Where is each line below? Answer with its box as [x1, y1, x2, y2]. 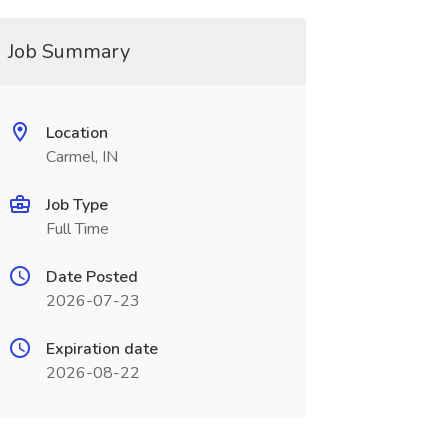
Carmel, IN [45, 146, 118, 168]
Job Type [45, 194, 108, 216]
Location [45, 122, 108, 144]
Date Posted [45, 266, 138, 288]
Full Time [45, 218, 109, 240]
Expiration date [45, 338, 158, 360]
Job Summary [7, 38, 130, 65]
